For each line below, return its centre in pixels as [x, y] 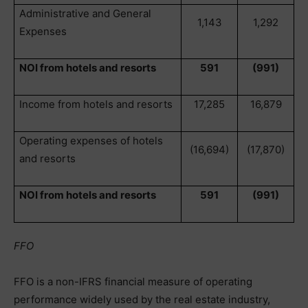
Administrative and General [86, 13]
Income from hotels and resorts [96, 104]
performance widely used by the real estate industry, [142, 299]
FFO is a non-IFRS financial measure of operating [133, 282]
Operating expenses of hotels [91, 141]
